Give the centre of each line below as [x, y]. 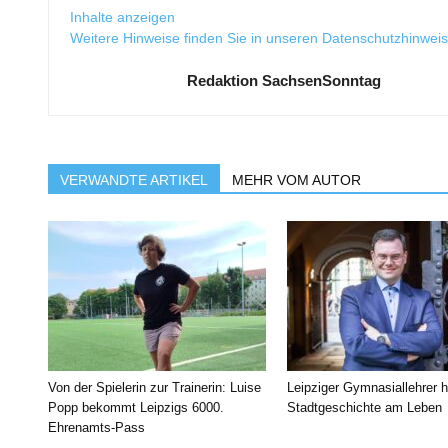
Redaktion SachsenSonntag [284, 80]
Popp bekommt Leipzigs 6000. [136, 407]
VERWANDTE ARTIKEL [134, 180]
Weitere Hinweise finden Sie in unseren [196, 38]
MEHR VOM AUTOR [296, 180]
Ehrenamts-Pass [96, 427]
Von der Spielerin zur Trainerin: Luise [154, 387]
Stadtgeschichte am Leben [364, 407]
